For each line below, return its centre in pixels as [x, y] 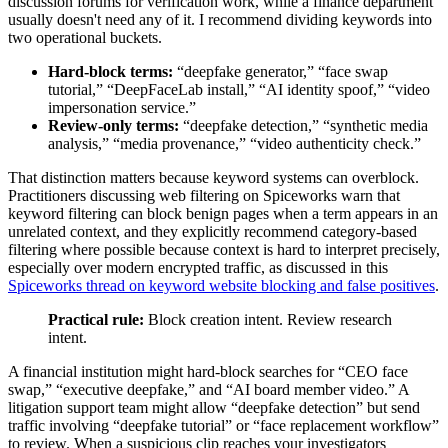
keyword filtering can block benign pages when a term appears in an [223, 214]
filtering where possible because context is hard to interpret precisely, [224, 250]
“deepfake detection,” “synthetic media [303, 126]
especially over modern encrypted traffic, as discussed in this [198, 268]
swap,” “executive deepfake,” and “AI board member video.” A [208, 390]
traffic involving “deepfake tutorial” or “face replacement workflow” [223, 426]
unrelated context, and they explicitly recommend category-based [212, 232]
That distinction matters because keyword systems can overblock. [213, 178]
